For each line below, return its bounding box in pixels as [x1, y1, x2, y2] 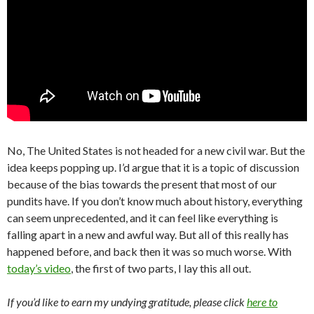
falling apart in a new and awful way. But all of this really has [7, 228, 289, 242]
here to [247, 295, 278, 309]
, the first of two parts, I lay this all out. [71, 261, 251, 275]
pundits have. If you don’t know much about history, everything [7, 194, 303, 208]
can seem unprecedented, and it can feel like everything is [7, 211, 278, 225]
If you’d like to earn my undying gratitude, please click [7, 295, 247, 309]
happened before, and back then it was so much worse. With [7, 245, 292, 259]
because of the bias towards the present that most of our [7, 177, 277, 191]
